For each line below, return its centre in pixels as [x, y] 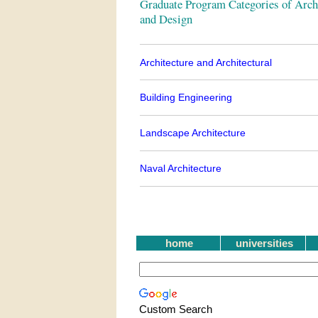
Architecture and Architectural [205, 62]
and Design [166, 18]
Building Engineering [186, 98]
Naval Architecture [180, 169]
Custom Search [175, 309]
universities [264, 243]
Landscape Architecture [192, 133]
